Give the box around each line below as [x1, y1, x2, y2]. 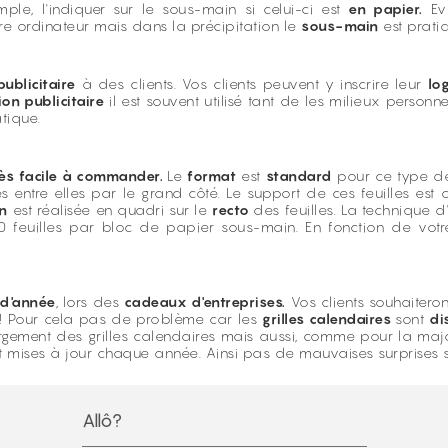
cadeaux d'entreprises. [123, 293, 286, 310]
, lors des [55, 293, 124, 310]
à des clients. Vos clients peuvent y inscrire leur [75, 75, 428, 92]
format [187, 167, 237, 184]
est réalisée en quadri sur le [7, 201, 213, 218]
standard [265, 167, 332, 184]
